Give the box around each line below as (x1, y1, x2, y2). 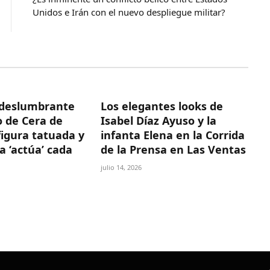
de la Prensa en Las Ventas (100, 142, 246, 157)
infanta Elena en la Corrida (100, 128, 245, 143)
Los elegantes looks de (100, 99, 223, 114)
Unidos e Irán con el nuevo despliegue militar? (33, 6, 225, 19)
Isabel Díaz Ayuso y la (100, 113, 216, 128)
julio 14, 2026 (100, 163, 142, 172)
